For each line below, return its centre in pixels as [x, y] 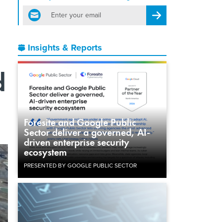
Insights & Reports [65, 47]
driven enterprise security [77, 142]
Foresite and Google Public [80, 122]
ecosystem [45, 152]
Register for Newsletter [186, 14]
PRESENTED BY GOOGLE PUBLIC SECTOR [80, 165]
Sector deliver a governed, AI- [87, 132]
